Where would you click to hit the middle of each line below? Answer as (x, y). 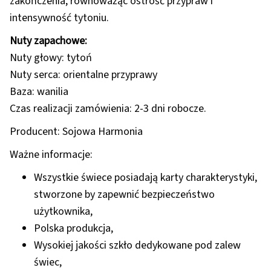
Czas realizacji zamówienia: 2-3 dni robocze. (108, 109)
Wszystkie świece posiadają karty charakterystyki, (145, 178)
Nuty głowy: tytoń (51, 58)
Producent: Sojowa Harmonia (76, 132)
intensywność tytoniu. (59, 18)
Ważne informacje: (51, 155)
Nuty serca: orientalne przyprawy (83, 75)
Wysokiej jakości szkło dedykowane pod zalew (137, 246)
